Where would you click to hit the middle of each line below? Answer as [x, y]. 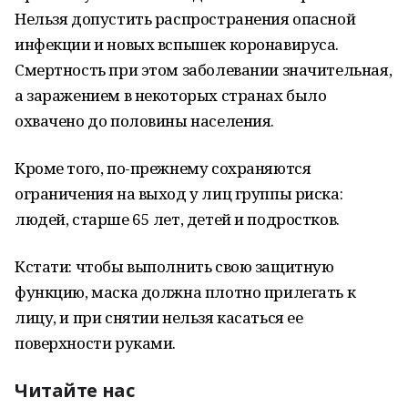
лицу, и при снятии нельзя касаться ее [159, 317]
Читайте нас [75, 390]
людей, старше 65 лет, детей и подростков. [177, 219]
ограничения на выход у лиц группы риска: [179, 194]
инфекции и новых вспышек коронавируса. [177, 44]
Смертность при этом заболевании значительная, [204, 70]
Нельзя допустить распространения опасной [185, 19]
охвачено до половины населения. [144, 121]
